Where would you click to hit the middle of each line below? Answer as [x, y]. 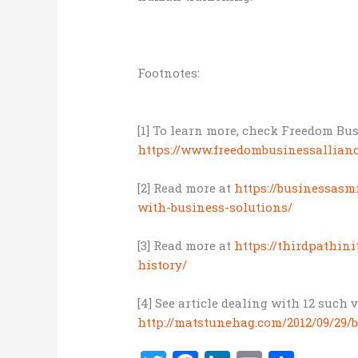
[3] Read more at [186, 246]
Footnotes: [169, 73]
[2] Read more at [185, 188]
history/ [163, 265]
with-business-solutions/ [215, 207]
